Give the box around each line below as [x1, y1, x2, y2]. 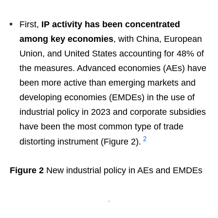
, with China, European [113, 34, 202, 44]
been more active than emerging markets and [19, 77, 196, 88]
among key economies [19, 34, 113, 44]
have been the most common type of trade [19, 121, 183, 131]
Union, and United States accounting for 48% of [19, 48, 204, 58]
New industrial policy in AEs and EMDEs [46, 165, 202, 175]
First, [19, 19, 41, 29]
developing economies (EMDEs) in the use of [19, 92, 195, 102]
